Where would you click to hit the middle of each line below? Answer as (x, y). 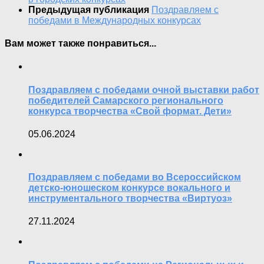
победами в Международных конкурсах (115, 20)
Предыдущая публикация (90, 9)
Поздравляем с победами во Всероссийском (135, 177)
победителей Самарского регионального (126, 100)
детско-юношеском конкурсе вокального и (129, 188)
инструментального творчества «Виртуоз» (130, 199)
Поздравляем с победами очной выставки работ (144, 90)
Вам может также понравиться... (80, 44)
